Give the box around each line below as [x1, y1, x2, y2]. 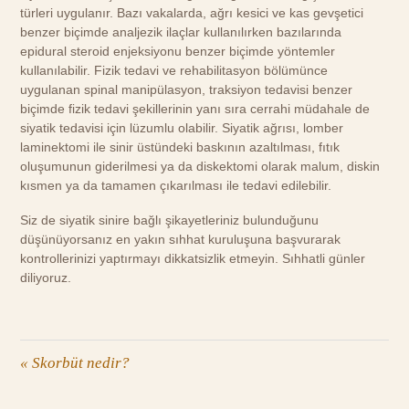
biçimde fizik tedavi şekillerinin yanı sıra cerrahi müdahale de [20, 100, 371, 116]
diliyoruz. [20, 270, 72, 286]
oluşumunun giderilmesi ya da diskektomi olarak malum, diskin [20, 158, 381, 173]
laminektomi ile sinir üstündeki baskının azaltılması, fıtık [20, 139, 341, 154]
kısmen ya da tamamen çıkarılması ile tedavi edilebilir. [20, 177, 332, 193]
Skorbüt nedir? [28, 354, 131, 372]
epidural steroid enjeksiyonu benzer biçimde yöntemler [20, 43, 336, 58]
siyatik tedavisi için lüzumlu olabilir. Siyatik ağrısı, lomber [20, 120, 344, 135]
